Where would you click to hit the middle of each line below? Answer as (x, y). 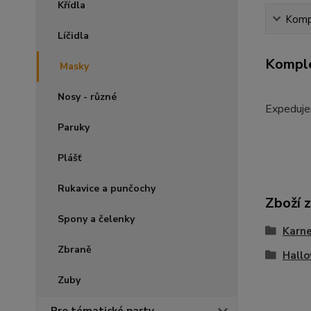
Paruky (74, 127)
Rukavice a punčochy (107, 188)
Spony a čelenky (96, 219)
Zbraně (75, 250)
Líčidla (73, 36)
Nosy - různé (87, 97)
